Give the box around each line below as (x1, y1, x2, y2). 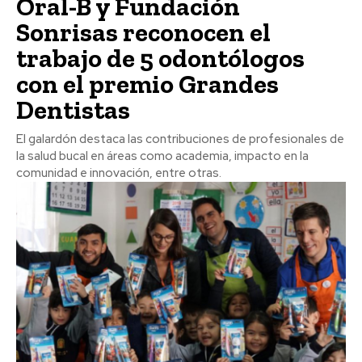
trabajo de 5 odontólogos (16, 43, 305, 74)
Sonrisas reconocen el (16, 17, 271, 48)
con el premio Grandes (16, 69, 279, 100)
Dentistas (16, 95, 130, 126)
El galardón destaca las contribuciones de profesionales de (16, 131, 344, 148)
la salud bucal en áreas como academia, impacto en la (16, 148, 309, 165)
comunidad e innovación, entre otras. (16, 165, 221, 182)
